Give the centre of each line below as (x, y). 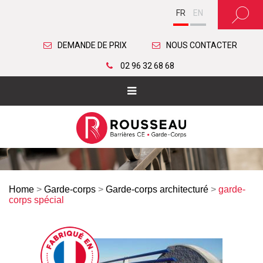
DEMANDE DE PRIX (92, 45)
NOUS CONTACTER (202, 45)
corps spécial (36, 200)
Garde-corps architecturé (157, 189)
